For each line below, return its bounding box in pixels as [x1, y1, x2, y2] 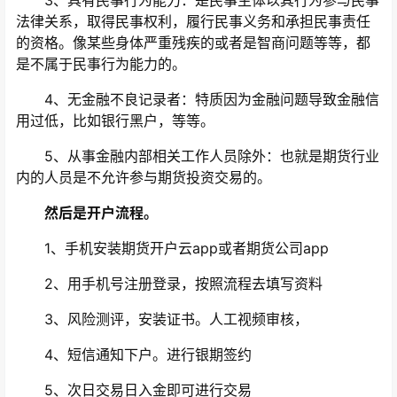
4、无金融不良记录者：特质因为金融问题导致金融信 [16, 90, 379, 109]
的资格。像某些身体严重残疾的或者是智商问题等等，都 [16, 34, 370, 52]
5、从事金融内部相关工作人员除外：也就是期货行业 [16, 147, 379, 166]
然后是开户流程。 [30, 204, 158, 222]
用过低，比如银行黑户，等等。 [16, 112, 214, 130]
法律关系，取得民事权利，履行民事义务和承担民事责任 [16, 12, 370, 31]
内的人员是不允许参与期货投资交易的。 [16, 168, 271, 187]
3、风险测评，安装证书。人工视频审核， [16, 310, 308, 329]
